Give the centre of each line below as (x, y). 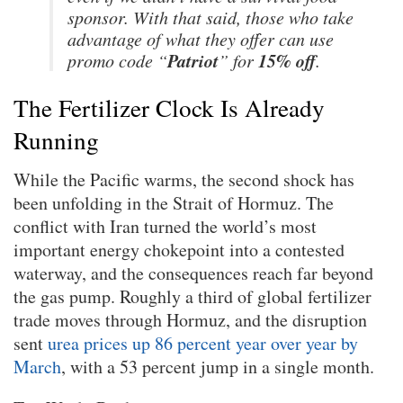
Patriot (193, 60)
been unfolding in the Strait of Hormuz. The (174, 203)
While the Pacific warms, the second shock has (184, 180)
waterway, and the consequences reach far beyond (193, 273)
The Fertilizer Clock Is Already (169, 107)
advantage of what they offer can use (201, 38)
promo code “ (117, 60)
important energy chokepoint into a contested (179, 250)
